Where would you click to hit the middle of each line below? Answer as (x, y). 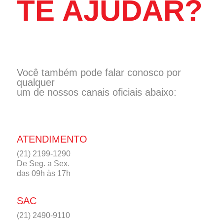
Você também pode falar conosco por (99, 72)
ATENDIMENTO (52, 139)
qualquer (36, 82)
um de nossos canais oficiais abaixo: (97, 92)
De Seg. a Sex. (43, 163)
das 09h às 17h (44, 173)
